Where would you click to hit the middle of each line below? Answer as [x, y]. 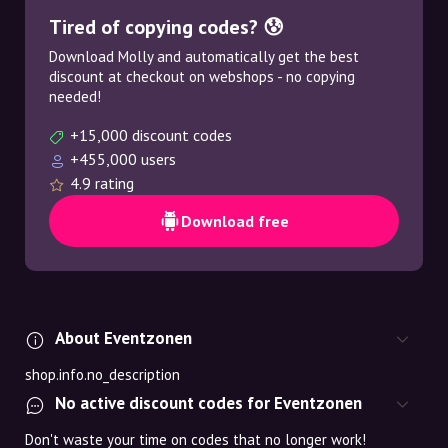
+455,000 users [123, 159]
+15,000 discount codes [151, 135]
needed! [75, 96]
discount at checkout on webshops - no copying [202, 76]
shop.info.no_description [102, 374]
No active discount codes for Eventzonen [208, 403]
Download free [235, 221]
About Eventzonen [123, 338]
